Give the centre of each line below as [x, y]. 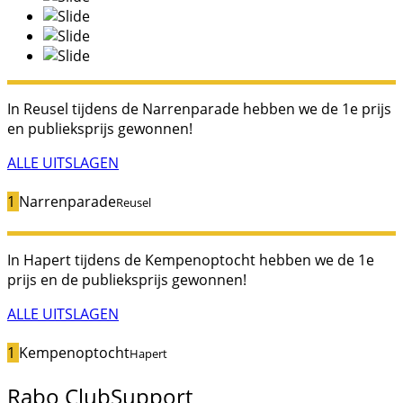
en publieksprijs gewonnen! [100, 129]
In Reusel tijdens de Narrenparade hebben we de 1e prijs [199, 109]
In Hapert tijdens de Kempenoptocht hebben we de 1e [191, 260]
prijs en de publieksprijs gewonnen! [127, 279]
